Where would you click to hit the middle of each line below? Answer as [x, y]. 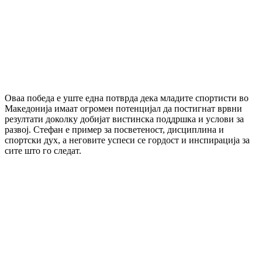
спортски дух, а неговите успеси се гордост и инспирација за [127, 140]
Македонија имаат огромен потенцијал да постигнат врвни [123, 108]
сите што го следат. [43, 150]
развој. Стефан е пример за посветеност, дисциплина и [114, 129]
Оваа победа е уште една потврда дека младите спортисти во [127, 98]
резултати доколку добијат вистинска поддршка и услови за [124, 119]
